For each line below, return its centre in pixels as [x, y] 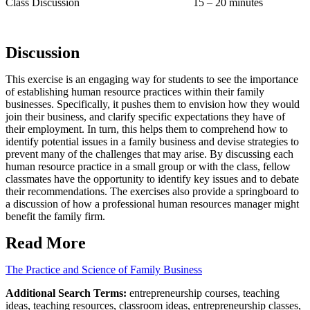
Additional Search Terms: [66, 293]
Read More [46, 243]
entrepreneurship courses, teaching [203, 293]
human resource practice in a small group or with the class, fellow [148, 167]
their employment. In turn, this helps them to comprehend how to [147, 129]
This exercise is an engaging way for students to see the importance [152, 80]
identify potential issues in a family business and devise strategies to [152, 142]
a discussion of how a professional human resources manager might [152, 204]
